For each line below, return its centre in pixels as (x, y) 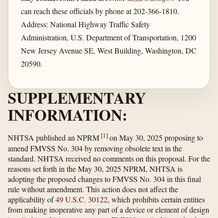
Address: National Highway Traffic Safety (85, 24)
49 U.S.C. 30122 (82, 199)
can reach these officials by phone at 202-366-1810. (100, 11)
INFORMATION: (68, 115)
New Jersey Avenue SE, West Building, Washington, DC (109, 50)
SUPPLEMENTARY (77, 98)
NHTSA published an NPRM (54, 138)
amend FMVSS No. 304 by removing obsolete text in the (95, 148)
